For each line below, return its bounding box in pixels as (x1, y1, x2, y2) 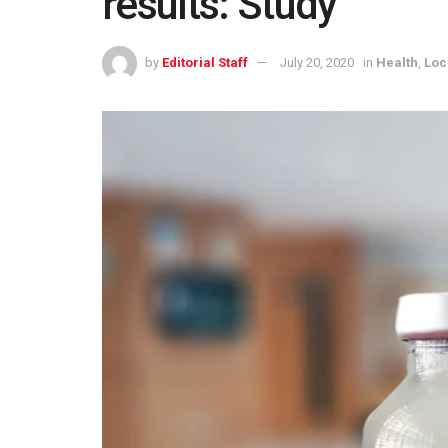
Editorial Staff (162, 54, 248, 70)
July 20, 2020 (280, 54, 354, 70)
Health (376, 54, 418, 70)
